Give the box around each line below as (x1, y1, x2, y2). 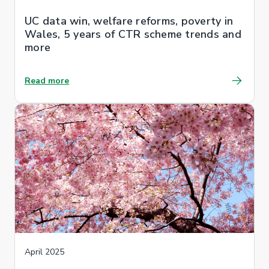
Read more (25, 74, 69, 86)
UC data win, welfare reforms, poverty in (25, 13, 233, 28)
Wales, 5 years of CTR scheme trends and (25, 26, 241, 41)
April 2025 (25, 246, 64, 258)
